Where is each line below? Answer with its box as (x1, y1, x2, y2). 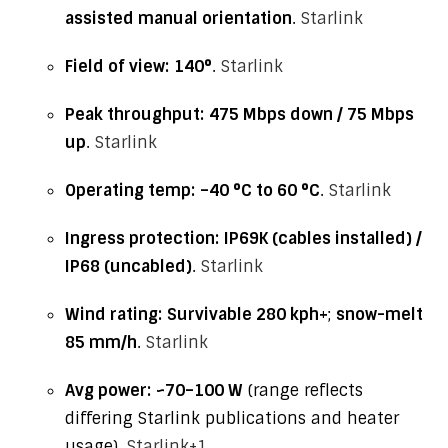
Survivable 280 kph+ (167, 304, 328, 325)
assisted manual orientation (65, 8, 292, 29)
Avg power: (65, 380, 151, 401)
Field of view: (65, 56, 169, 77)
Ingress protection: (65, 228, 219, 249)
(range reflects (243, 380, 363, 401)
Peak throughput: (65, 104, 204, 125)
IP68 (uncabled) (65, 256, 192, 277)
